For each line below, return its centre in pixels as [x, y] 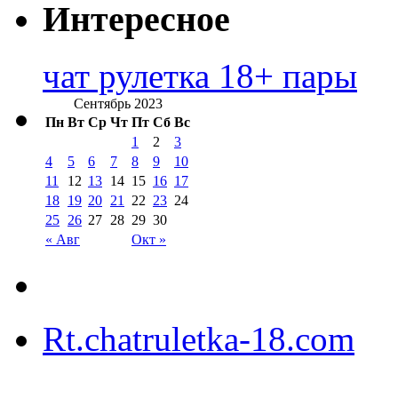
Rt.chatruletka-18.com [199, 339]
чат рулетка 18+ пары [200, 76]
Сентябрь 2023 [118, 104]
